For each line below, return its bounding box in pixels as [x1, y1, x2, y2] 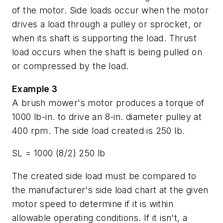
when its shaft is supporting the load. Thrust [12, 33, 197, 44]
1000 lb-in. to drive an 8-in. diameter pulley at [12, 111, 202, 122]
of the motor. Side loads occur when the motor [12, 5, 209, 16]
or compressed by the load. [12, 61, 129, 72]
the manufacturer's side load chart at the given [12, 184, 209, 195]
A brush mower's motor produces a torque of [12, 97, 205, 108]
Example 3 [12, 83, 58, 94]
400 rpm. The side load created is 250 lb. [12, 125, 185, 136]
